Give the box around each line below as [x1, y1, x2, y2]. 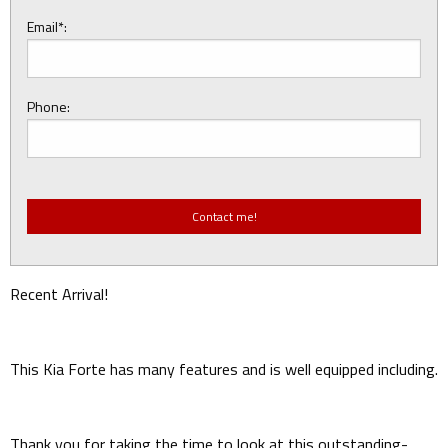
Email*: [27, 16, 67, 38]
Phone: [27, 96, 70, 118]
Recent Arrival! [10, 282, 108, 307]
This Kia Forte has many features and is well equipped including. [10, 357, 438, 382]
